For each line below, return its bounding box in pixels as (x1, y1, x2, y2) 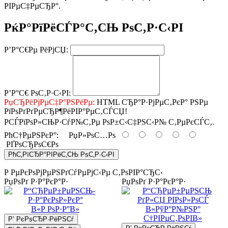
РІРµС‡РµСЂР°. (4, 1, 61, 10)
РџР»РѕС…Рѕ (59, 130, 120, 139)
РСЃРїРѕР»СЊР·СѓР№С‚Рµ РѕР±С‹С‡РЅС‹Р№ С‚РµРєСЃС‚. (4, 117, 214, 126)
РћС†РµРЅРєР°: (4, 130, 59, 139)
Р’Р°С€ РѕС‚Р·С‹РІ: (4, 88, 71, 97)
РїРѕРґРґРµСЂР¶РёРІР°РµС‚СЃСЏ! (4, 106, 127, 116)
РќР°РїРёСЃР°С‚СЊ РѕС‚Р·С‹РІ (4, 20, 183, 34)
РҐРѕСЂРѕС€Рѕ (4, 139, 59, 149)
